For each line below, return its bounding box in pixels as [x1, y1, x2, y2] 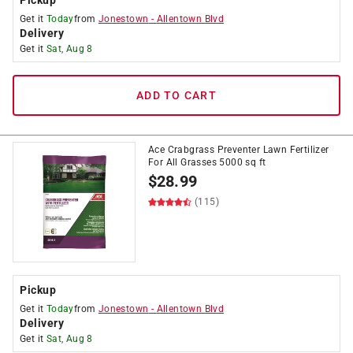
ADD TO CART [136, 89, 217, 102]
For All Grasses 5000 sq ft [148, 157, 266, 168]
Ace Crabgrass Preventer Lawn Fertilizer [148, 144, 329, 155]
